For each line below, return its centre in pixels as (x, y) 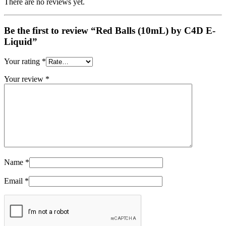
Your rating (23, 61)
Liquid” (21, 41)
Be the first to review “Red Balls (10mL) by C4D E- (110, 30)
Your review (25, 79)
